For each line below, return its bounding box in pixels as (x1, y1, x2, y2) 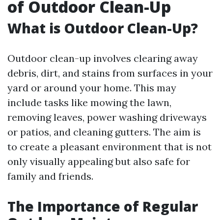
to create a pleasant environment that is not (7, 140, 212, 153)
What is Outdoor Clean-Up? (7, 19, 198, 37)
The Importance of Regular (7, 197, 198, 216)
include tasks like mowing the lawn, (7, 96, 171, 109)
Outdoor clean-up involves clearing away (7, 52, 198, 64)
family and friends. (7, 170, 93, 182)
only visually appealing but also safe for (7, 155, 190, 167)
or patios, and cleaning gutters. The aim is (7, 126, 201, 138)
